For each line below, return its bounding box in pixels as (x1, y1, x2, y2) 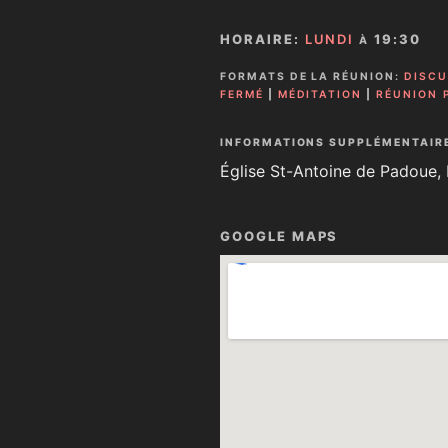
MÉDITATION (277, 88, 363, 102)
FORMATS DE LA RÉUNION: (220, 70, 400, 84)
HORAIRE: (220, 31, 305, 48)
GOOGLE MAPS (220, 227, 339, 244)
